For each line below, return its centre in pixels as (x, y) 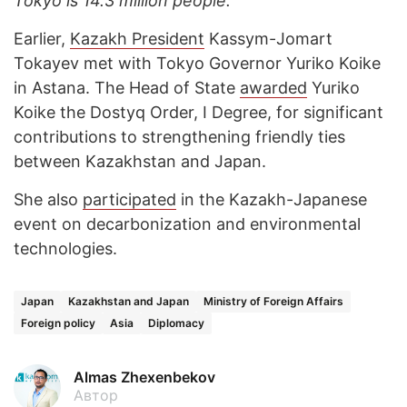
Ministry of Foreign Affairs (273, 301)
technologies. (65, 248)
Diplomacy (176, 323)
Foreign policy (58, 323)
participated (129, 199)
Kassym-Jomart (268, 39)
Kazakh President (137, 39)
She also (48, 199)
